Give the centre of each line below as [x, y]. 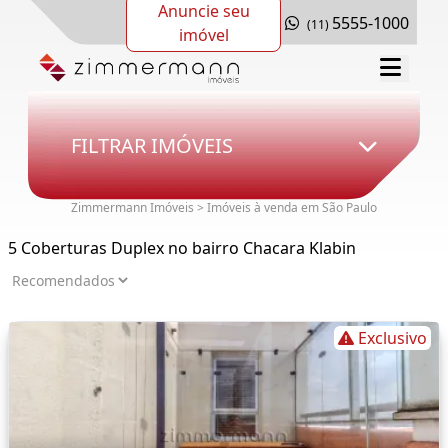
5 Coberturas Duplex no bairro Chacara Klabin [182, 248]
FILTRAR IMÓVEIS [151, 145]
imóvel [203, 34]
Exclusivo [392, 338]
